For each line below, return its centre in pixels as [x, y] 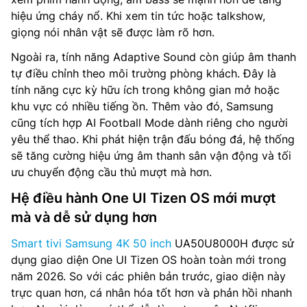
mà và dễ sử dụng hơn [84, 217]
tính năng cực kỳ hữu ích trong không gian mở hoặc [145, 89]
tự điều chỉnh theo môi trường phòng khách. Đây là [144, 73]
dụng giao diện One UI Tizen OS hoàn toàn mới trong [149, 259]
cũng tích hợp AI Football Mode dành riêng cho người [149, 122]
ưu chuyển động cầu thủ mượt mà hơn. [111, 172]
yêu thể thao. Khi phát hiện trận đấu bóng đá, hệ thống [153, 139]
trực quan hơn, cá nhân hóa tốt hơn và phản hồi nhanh [151, 292]
